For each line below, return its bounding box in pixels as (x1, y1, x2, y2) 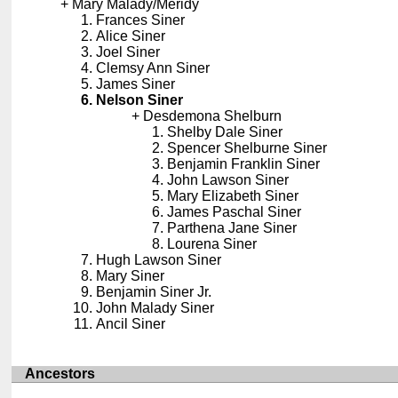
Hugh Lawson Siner (96, 252, 222, 268)
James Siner (96, 76, 176, 92)
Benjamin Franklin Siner (167, 156, 321, 172)
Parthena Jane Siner (167, 220, 298, 236)
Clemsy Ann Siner (96, 60, 211, 76)
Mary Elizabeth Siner (167, 188, 299, 204)
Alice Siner (96, 28, 166, 44)
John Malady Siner (96, 300, 215, 316)
